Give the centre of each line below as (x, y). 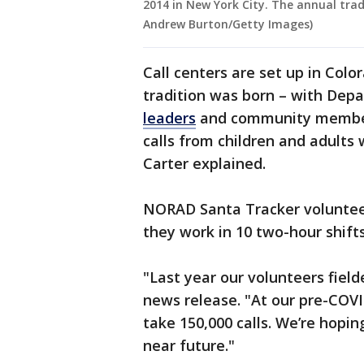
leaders (169, 118)
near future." (189, 346)
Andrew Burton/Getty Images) (228, 24)
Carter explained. (204, 164)
